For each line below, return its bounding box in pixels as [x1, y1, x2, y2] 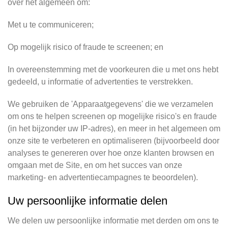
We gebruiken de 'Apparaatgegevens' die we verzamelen [8, 100, 213, 108]
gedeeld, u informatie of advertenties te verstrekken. [8, 77, 193, 86]
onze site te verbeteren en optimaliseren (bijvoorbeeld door [8, 136, 219, 145]
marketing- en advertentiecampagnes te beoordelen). [8, 173, 198, 182]
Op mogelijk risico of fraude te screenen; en [8, 43, 163, 51]
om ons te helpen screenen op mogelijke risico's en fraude [8, 112, 217, 121]
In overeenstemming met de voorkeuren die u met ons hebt [8, 65, 218, 74]
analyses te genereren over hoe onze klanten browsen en [8, 149, 214, 157]
